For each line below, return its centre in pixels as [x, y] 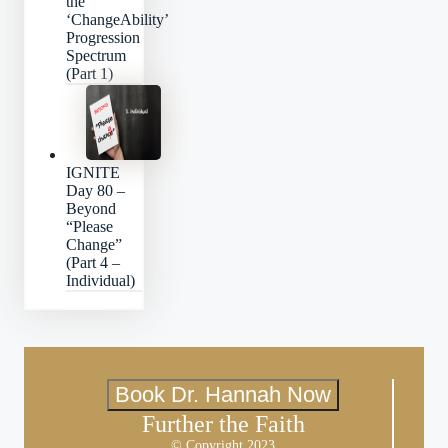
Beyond [91, 209]
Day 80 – [95, 191]
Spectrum [96, 56]
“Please [89, 227]
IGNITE [93, 173]
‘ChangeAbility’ [117, 20]
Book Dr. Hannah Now [223, 395]
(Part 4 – [93, 263]
